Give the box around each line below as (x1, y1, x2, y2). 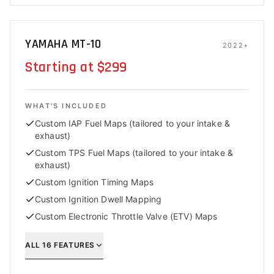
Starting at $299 (25, 58, 127, 76)
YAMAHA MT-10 (25, 36, 101, 52)
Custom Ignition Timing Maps (35, 177, 154, 187)
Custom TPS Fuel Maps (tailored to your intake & (35, 147, 234, 158)
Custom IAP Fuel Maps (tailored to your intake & (35, 118, 231, 128)
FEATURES (51, 240, 95, 250)
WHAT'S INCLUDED (25, 102, 107, 110)
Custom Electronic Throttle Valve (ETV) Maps (35, 211, 218, 221)
